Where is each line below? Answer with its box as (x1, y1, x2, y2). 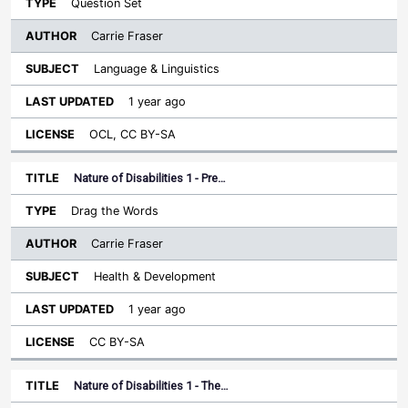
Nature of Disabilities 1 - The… (74, 379, 229, 393)
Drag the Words (71, 204, 158, 218)
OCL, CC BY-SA (89, 127, 176, 141)
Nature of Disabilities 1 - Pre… (74, 171, 226, 185)
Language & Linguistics (94, 62, 219, 76)
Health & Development (94, 270, 216, 283)
